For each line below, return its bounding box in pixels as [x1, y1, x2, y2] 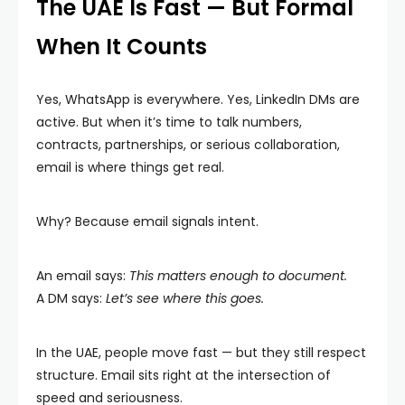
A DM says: [36, 289, 106, 307]
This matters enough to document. [129, 267, 347, 285]
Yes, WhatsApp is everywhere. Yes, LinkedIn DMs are [36, 90, 360, 108]
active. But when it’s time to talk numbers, [36, 113, 302, 131]
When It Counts [36, 32, 207, 61]
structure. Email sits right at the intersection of [36, 366, 331, 384]
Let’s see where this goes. [106, 289, 264, 307]
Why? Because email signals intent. [36, 212, 259, 231]
